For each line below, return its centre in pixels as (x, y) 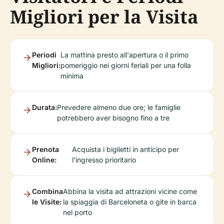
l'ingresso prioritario (104, 159)
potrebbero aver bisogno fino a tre (113, 117)
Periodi (44, 54)
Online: (44, 159)
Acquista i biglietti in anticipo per (126, 149)
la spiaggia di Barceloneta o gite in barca (130, 201)
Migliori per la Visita (104, 16)
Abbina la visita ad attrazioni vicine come (130, 191)
